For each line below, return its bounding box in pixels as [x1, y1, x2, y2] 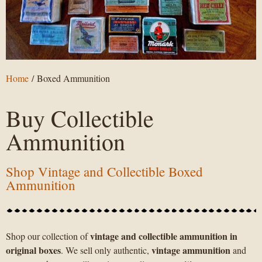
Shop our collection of [6, 230, 90, 243]
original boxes [6, 243, 61, 257]
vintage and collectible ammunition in [90, 229, 237, 243]
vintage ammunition [151, 243, 230, 257]
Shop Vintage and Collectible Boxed [6, 163, 203, 180]
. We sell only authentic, [61, 244, 151, 257]
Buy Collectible [6, 102, 154, 133]
